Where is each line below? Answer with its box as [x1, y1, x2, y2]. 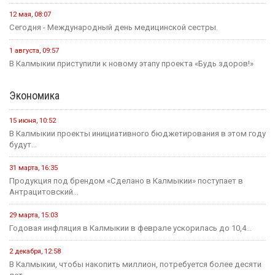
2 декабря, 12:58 [9, 247, 61, 256]
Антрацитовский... [9, 187, 79, 197]
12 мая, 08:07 [9, 10, 51, 19]
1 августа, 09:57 [9, 47, 59, 55]
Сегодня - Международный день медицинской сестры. [9, 23, 218, 33]
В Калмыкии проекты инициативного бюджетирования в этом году [9, 129, 266, 139]
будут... [9, 140, 37, 150]
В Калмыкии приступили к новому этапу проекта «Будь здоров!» [9, 59, 254, 69]
